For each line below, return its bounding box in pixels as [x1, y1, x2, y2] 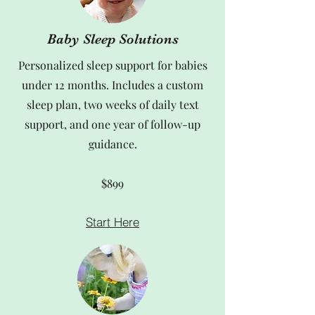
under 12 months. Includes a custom [22, 77, 203, 92]
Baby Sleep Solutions [46, 30, 179, 47]
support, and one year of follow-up [25, 116, 200, 131]
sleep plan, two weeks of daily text [26, 96, 199, 112]
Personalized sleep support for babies [18, 57, 207, 72]
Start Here [86, 214, 139, 230]
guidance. [88, 136, 137, 151]
